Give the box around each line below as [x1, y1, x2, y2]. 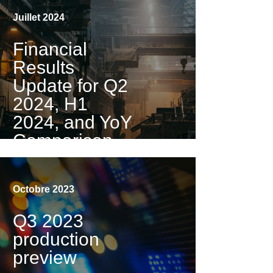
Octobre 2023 [13, 184, 75, 195]
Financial [13, 39, 88, 60]
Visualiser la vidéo [13, 158, 93, 169]
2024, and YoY [13, 112, 132, 133]
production [13, 229, 100, 250]
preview [13, 247, 77, 268]
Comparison [13, 130, 113, 151]
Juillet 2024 [13, 12, 65, 23]
